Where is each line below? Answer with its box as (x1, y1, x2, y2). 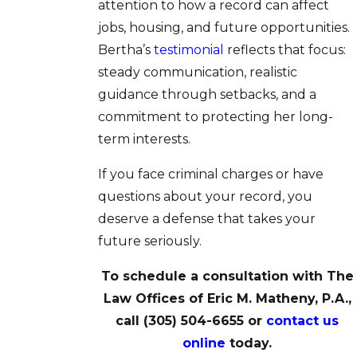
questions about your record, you (97, 188, 312, 204)
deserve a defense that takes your (97, 210, 316, 226)
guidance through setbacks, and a (97, 86, 316, 102)
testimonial (153, 41, 224, 57)
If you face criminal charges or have (97, 166, 324, 182)
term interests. (97, 131, 190, 147)
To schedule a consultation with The (100, 268, 354, 284)
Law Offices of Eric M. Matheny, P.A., (103, 290, 351, 306)
